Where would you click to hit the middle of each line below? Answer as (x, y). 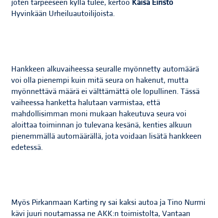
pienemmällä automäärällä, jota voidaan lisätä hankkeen (107, 136)
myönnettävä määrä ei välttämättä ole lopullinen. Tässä (106, 91)
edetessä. (27, 147)
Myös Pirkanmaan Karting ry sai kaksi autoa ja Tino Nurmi (109, 202)
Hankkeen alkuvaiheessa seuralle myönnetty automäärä (105, 69)
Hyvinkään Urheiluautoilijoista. (63, 14)
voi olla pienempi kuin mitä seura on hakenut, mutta (100, 80)
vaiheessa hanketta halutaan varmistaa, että (86, 102)
